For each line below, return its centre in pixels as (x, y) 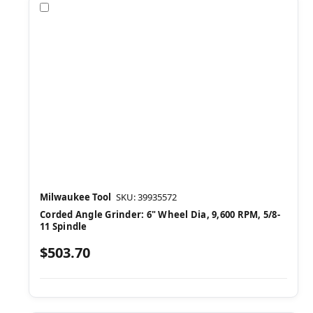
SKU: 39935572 (146, 197)
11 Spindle (64, 226)
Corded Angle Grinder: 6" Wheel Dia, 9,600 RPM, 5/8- (160, 214)
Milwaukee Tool (75, 197)
